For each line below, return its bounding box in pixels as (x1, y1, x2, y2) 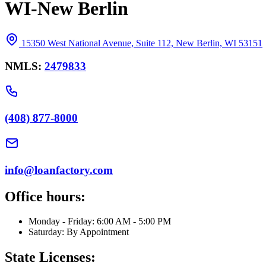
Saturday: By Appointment (28, 227, 129, 237)
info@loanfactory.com (5, 163, 113, 176)
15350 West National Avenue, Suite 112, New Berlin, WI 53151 (21, 38, 262, 49)
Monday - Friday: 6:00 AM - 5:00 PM (28, 216, 171, 227)
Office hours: (5, 188, 85, 204)
